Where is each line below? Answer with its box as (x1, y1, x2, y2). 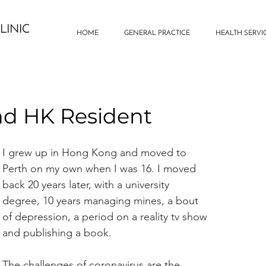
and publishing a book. (2, 226, 112, 239)
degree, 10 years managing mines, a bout (2, 194, 201, 207)
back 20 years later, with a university (2, 178, 172, 191)
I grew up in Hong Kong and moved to (2, 146, 189, 159)
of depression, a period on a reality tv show (2, 210, 210, 223)
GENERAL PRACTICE (123, 30, 190, 37)
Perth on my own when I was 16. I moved (2, 162, 199, 175)
